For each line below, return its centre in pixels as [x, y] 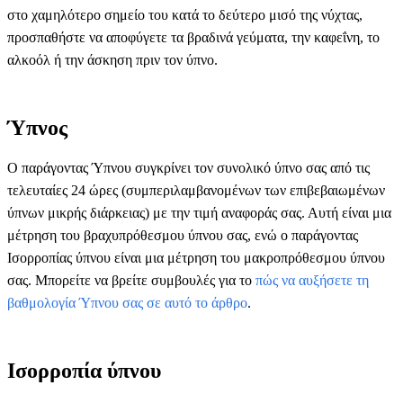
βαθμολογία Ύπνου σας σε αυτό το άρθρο [127, 302]
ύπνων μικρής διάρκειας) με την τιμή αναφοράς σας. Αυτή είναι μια [199, 212]
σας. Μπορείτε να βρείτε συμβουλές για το [131, 280]
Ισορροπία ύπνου [84, 370]
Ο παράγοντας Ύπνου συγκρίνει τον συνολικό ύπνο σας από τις [188, 167]
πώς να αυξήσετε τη [312, 280]
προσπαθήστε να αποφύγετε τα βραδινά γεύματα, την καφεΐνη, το [193, 37]
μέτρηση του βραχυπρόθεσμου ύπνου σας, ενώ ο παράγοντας [183, 235]
